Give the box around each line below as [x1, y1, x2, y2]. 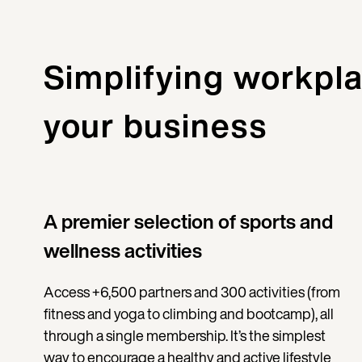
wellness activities [43, 236, 202, 266]
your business [43, 102, 267, 149]
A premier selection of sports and [43, 207, 333, 237]
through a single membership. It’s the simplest [43, 325, 326, 347]
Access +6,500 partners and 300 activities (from [43, 281, 340, 303]
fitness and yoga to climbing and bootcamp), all [43, 303, 334, 325]
